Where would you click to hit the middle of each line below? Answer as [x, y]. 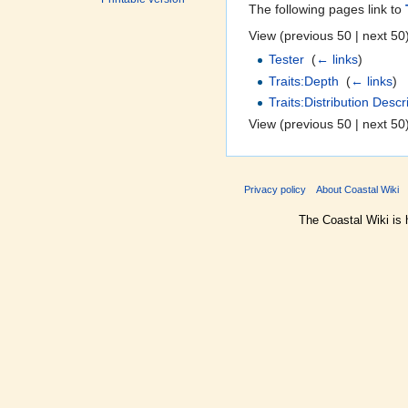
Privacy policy [275, 190]
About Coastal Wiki [358, 190]
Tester [287, 60]
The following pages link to [327, 10]
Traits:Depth [304, 81]
